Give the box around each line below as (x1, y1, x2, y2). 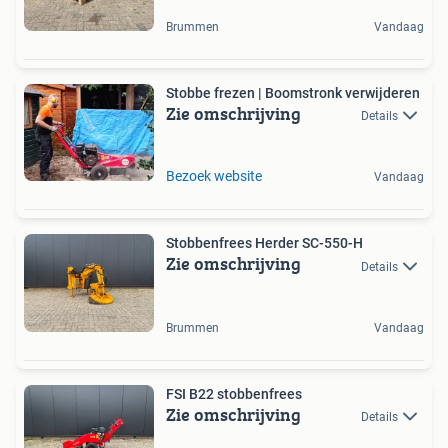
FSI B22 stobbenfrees (166, 386, 302, 402)
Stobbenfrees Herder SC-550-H (166, 235, 363, 252)
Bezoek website (166, 168, 262, 185)
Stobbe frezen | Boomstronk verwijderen (166, 84, 420, 101)
